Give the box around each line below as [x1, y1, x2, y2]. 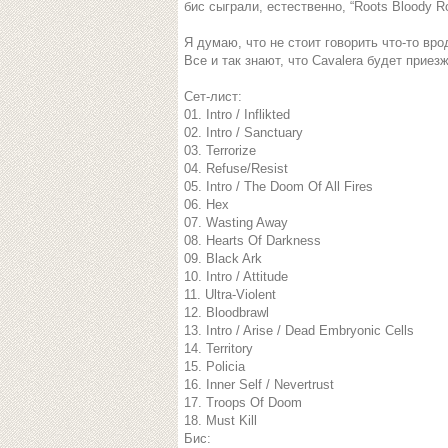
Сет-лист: [184, 89, 242, 104]
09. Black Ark [184, 251, 262, 266]
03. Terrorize [184, 143, 256, 158]
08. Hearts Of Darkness [184, 233, 321, 248]
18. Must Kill [184, 413, 257, 428]
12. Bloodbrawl [184, 305, 269, 320]
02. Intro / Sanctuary [184, 125, 303, 140]
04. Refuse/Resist [184, 161, 288, 176]
